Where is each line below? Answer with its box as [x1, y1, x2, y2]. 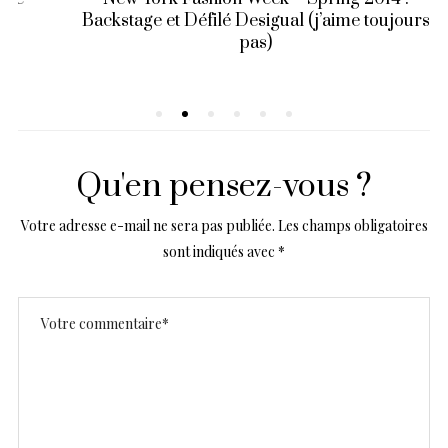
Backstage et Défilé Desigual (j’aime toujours [50, 10, 398, 33]
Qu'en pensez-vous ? [76, 166, 372, 208]
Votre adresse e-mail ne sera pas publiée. [20, 216, 275, 236]
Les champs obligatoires [277, 216, 428, 236]
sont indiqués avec [163, 242, 278, 262]
